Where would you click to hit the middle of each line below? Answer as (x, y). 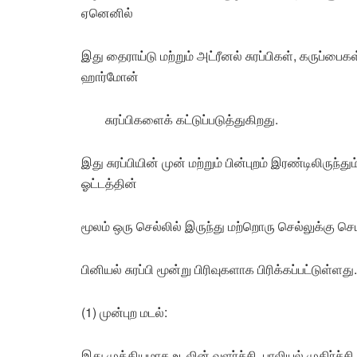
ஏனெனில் (107, 13)
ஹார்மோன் (110, 76)
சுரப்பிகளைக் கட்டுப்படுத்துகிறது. (192, 120)
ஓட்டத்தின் (109, 183)
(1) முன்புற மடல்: (124, 312)
